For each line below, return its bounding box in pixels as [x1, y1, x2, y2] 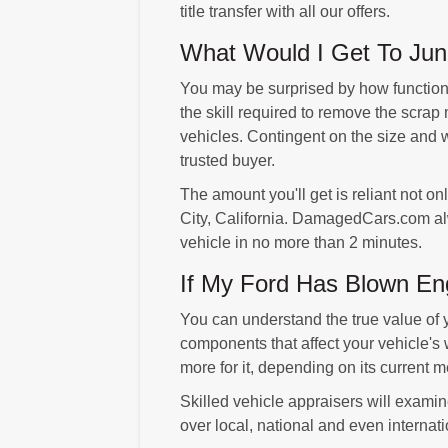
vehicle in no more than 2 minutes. [179, 233, 422, 251]
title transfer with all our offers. [179, 2, 390, 20]
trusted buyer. [179, 151, 275, 169]
